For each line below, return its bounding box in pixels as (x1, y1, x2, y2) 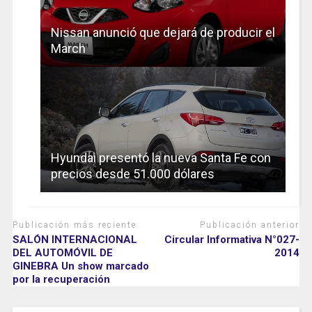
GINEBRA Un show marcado (12, 259, 149, 272)
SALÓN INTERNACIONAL (12, 233, 137, 246)
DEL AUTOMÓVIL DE (12, 246, 113, 259)
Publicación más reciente (12, 220, 136, 231)
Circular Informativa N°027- (164, 233, 300, 246)
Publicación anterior (200, 220, 300, 231)
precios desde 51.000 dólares (50, 166, 214, 182)
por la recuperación (12, 272, 110, 286)
